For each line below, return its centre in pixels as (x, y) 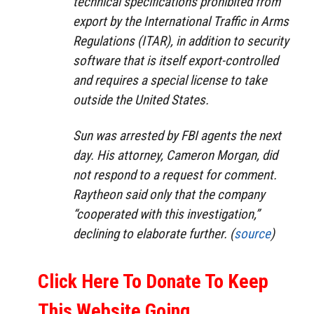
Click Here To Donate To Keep (153, 281)
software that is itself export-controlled (176, 61)
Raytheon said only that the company (169, 195)
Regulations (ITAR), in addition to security (181, 41)
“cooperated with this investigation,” (166, 214)
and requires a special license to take (170, 81)
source (252, 234)
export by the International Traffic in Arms (181, 22)
